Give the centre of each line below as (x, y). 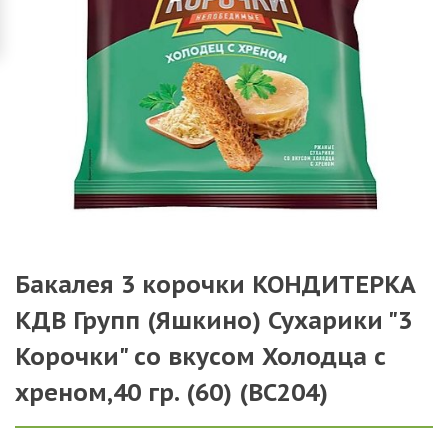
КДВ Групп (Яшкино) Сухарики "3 (213, 320)
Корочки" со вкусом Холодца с (200, 356)
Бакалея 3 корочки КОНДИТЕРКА (215, 284)
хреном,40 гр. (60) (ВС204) (171, 392)
